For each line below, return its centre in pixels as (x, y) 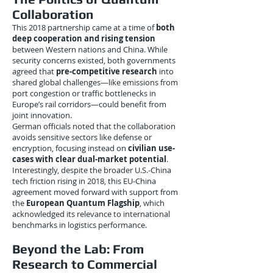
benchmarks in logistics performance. (80, 225)
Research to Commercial (85, 264)
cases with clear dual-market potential (89, 159)
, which (152, 203)
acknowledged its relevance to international (91, 214)
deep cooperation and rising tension (84, 38)
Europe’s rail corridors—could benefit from (89, 104)
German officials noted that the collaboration (94, 126)
